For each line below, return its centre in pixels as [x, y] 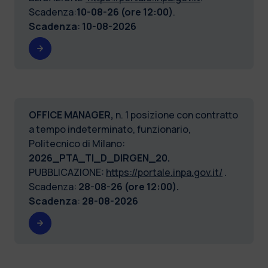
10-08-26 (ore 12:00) [125, 12]
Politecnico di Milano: [77, 143]
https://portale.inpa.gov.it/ [164, 172]
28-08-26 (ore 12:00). [129, 186]
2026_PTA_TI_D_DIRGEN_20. [99, 158]
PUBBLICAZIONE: [67, 172]
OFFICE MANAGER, [72, 115]
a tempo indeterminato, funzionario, [110, 129]
